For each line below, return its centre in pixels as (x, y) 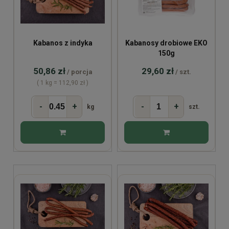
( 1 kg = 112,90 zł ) (63, 83)
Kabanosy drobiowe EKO (166, 43)
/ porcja (79, 72)
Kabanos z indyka (63, 43)
